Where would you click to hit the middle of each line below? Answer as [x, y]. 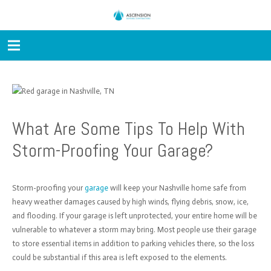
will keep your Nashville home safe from [177, 188]
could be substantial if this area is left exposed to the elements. [119, 257]
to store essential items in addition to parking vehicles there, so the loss [133, 243]
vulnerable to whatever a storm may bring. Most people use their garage [134, 230]
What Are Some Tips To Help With [128, 129]
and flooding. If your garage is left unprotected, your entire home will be [134, 216]
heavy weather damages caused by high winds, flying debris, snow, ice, [130, 202]
